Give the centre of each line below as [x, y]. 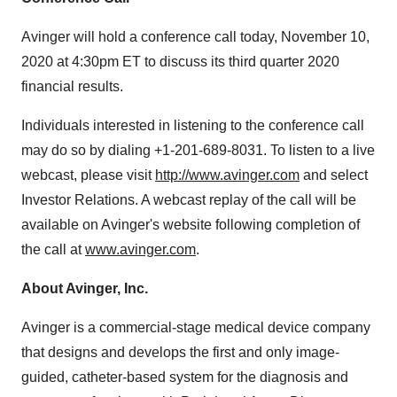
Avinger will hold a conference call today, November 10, [195, 37]
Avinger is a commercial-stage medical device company [196, 327]
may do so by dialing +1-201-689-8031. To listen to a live [198, 150]
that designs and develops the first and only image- [180, 352]
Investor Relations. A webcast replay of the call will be [189, 200]
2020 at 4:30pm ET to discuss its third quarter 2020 [180, 62]
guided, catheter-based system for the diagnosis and [185, 377]
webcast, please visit [88, 175]
